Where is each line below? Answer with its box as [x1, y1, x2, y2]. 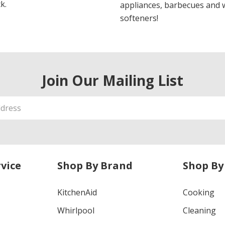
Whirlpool [57, 205, 94, 216]
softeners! [120, 13, 158, 24]
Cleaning [183, 205, 216, 216]
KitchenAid [57, 187, 97, 198]
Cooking [183, 187, 215, 198]
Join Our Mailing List [42, 71, 183, 90]
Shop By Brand [57, 159, 133, 173]
